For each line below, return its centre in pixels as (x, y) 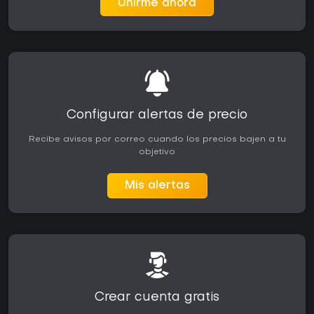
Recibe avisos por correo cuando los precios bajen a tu (157, 140)
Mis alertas (157, 186)
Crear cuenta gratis (157, 298)
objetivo (157, 152)
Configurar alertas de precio (157, 116)
